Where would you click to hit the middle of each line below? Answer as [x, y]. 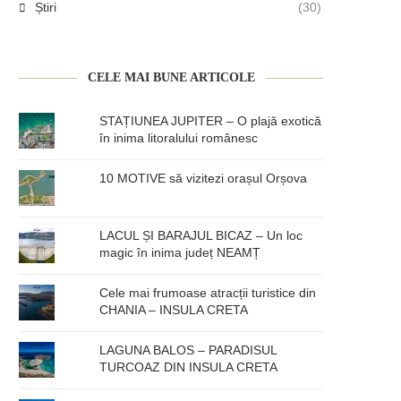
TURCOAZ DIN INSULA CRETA [189, 367]
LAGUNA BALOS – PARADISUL [188, 350]
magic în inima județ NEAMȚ [180, 252]
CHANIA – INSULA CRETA [174, 309]
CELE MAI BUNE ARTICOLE [171, 77]
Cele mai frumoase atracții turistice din [208, 292]
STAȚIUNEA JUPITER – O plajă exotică [211, 120]
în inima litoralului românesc [179, 137]
